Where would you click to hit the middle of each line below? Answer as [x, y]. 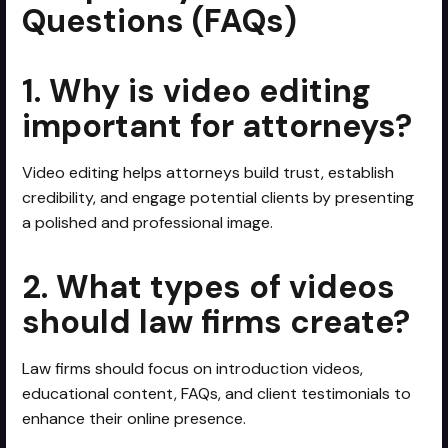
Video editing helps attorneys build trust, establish [208, 172]
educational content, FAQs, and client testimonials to [217, 393]
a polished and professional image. [148, 222]
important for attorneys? [217, 125]
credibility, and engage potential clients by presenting [218, 197]
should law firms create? [216, 321]
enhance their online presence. [134, 418]
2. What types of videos [209, 286]
